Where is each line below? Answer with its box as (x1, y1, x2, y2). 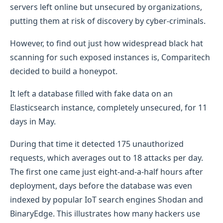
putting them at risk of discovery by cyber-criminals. (10, 15, 206, 26)
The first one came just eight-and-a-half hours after (10, 166, 203, 177)
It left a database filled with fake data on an (10, 88, 173, 99)
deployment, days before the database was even (10, 180, 192, 191)
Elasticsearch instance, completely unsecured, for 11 (10, 102, 207, 113)
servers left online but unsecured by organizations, (10, 1, 202, 12)
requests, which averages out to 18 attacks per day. (10, 152, 203, 163)
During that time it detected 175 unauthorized (10, 138, 184, 149)
